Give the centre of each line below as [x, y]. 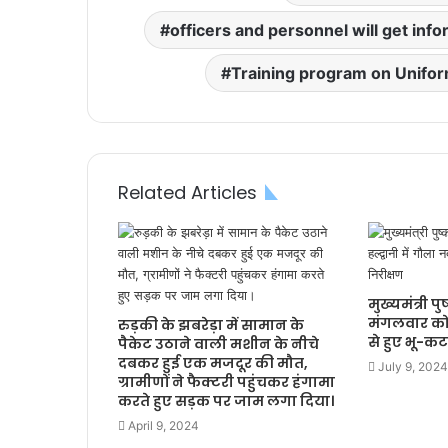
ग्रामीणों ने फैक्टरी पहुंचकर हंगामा [226, 382]
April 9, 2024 [163, 425]
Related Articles [187, 192]
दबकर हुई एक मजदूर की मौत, [213, 363]
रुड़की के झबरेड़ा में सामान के [211, 325]
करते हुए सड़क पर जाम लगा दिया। [226, 401]
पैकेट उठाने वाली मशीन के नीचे [218, 344]
